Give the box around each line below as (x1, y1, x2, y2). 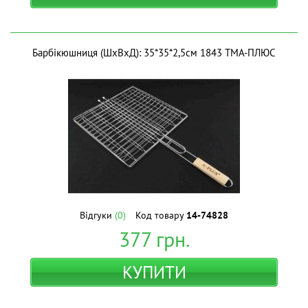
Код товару (135, 209, 186, 221)
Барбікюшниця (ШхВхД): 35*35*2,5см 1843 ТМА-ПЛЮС (32, 46, 276, 59)
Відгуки (80, 209, 115, 221)
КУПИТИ (122, 261, 186, 283)
